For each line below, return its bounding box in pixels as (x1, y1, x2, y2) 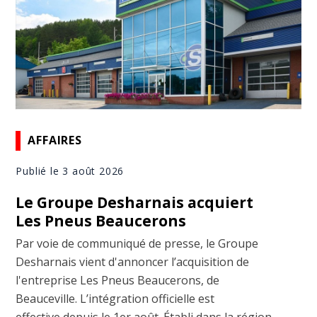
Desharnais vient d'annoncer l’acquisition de (16, 253, 250, 270)
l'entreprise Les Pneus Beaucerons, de (16, 272, 220, 288)
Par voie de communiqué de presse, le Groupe (16, 235, 259, 251)
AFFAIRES (28, 132, 82, 149)
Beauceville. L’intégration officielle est (16, 290, 215, 306)
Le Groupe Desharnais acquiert (16, 192, 254, 212)
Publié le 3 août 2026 (16, 163, 125, 178)
